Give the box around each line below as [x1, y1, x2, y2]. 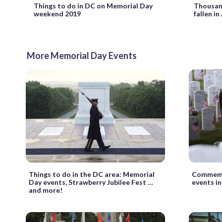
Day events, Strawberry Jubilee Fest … [29, 177, 153, 186]
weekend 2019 [34, 9, 81, 18]
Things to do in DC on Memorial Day [34, 1, 153, 10]
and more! [29, 185, 62, 194]
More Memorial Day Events [27, 50, 137, 61]
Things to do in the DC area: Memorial [29, 169, 155, 178]
